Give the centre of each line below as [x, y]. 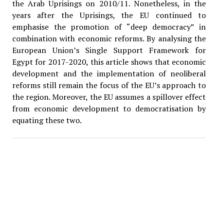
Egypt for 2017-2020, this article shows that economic [109, 62]
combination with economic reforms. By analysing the [109, 38]
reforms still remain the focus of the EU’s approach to [109, 85]
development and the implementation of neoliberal [109, 73]
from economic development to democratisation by [109, 108]
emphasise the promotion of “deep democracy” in [109, 27]
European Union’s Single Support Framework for [109, 50]
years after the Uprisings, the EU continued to [109, 15]
